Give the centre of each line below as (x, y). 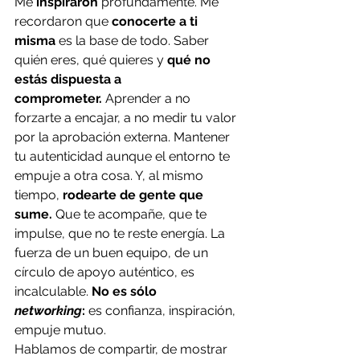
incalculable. (53, 291)
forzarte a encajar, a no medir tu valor (127, 118)
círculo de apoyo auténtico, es (106, 272)
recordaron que (63, 21)
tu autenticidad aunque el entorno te (124, 156)
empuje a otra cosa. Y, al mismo (110, 176)
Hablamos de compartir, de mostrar (123, 349)
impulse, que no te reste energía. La (121, 233)
